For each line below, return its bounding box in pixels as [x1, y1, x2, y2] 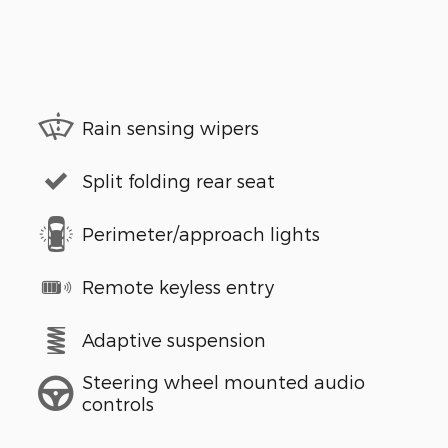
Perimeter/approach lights [82, 223, 320, 245]
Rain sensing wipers [82, 117, 259, 139]
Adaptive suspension [82, 329, 266, 351]
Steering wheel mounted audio [82, 371, 365, 393]
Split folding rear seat [82, 170, 275, 192]
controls [82, 393, 154, 415]
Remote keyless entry [82, 276, 274, 298]
